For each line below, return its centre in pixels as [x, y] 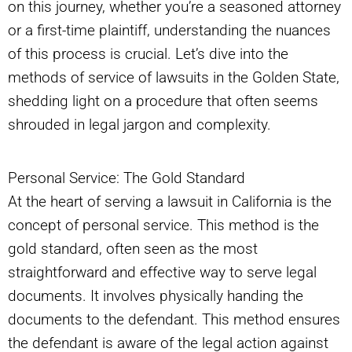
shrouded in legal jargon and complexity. [139, 125]
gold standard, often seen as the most [133, 249]
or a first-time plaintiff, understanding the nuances [169, 31]
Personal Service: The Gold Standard [126, 178]
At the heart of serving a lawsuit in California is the [170, 202]
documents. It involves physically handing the [156, 296]
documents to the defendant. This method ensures [174, 320]
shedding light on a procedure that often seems [163, 101]
